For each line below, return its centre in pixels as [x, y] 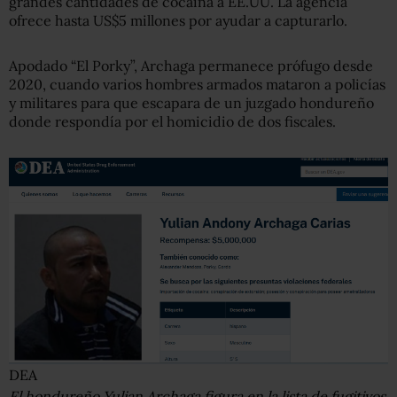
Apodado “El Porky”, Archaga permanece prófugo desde [191, 65]
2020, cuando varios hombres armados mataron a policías [197, 84]
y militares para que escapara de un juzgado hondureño [191, 102]
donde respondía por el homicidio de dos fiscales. [172, 121]
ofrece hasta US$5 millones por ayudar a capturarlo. [178, 20]
